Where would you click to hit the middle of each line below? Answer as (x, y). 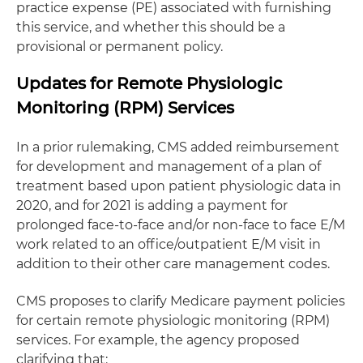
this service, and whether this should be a (151, 27)
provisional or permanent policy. (120, 47)
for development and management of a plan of (169, 167)
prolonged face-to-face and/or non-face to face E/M (181, 225)
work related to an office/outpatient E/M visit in (169, 244)
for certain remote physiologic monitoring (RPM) (173, 320)
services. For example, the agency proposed (158, 340)
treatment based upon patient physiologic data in (179, 186)
